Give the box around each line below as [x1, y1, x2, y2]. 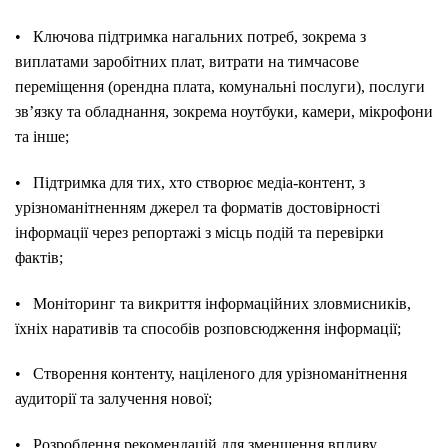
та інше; [15, 127, 69, 145]
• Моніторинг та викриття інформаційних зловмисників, [15, 294, 411, 312]
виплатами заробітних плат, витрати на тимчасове [15, 52, 359, 70]
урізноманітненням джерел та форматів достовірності [15, 198, 380, 216]
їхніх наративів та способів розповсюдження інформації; [15, 319, 401, 337]
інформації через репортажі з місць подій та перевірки [15, 223, 384, 241]
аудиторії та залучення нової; [15, 390, 212, 408]
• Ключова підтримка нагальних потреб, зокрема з [15, 27, 366, 45]
